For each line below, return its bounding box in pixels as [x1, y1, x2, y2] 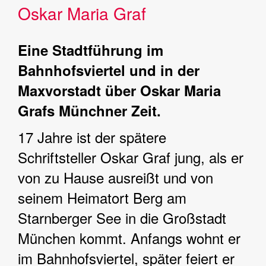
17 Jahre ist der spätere [18, 126, 166, 147]
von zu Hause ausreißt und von [18, 167, 213, 188]
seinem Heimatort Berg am [18, 187, 186, 208]
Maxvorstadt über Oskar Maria [18, 80, 221, 100]
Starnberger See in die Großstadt [18, 207, 226, 228]
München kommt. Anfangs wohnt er [18, 227, 240, 248]
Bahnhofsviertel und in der [18, 60, 199, 80]
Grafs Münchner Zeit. [18, 100, 161, 121]
